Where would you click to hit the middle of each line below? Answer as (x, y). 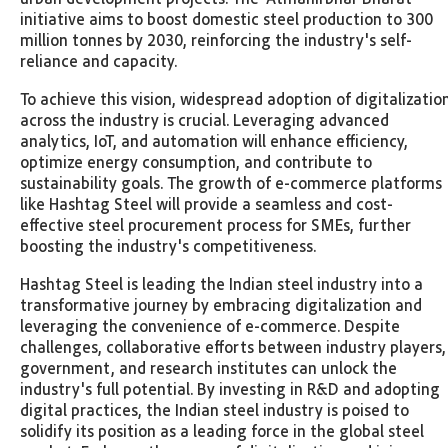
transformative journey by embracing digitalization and (221, 304)
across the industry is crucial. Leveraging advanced (204, 119)
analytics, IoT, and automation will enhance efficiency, (214, 140)
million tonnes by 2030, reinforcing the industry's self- (216, 39)
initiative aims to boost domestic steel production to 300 (226, 18)
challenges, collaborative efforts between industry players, (233, 346)
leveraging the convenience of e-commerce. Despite (210, 325)
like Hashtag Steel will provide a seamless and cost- (206, 203)
